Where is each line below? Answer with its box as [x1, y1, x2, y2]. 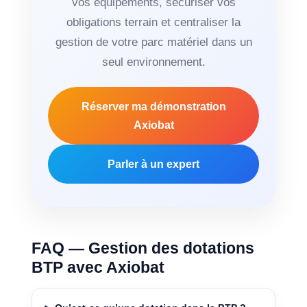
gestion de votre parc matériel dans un [55, 36, 252, 49]
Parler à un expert [108, 158, 199, 171]
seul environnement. [101, 56, 206, 69]
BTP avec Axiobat [32, 258, 165, 277]
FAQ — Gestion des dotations [32, 239, 255, 258]
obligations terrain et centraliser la [66, 16, 241, 29]
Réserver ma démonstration [81, 101, 226, 113]
